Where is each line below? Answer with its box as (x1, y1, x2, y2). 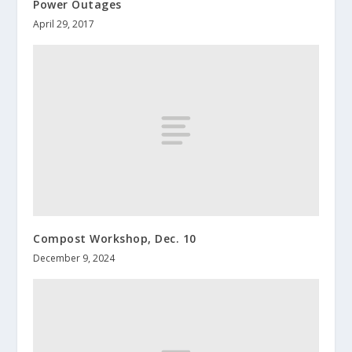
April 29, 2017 (33, 16, 95, 31)
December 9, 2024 (33, 251, 115, 265)
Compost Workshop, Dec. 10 (33, 230, 196, 246)
